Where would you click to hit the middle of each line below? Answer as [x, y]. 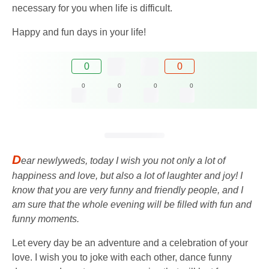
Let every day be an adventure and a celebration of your [130, 243]
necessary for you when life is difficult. [92, 8]
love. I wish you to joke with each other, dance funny [122, 257]
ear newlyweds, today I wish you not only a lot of [123, 160]
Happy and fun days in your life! [79, 32]
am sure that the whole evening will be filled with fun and [132, 204]
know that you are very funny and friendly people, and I [128, 190]
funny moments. [46, 219]
